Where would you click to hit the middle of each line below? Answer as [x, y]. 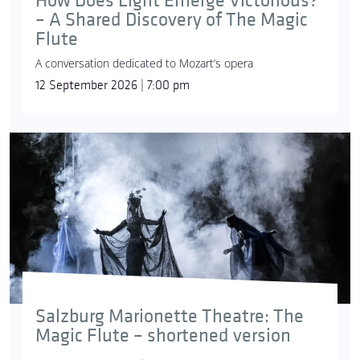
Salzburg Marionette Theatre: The [170, 317]
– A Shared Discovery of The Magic [172, 20]
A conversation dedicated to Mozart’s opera [144, 63]
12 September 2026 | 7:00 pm [112, 86]
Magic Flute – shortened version [163, 336]
